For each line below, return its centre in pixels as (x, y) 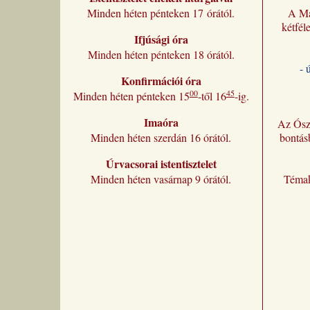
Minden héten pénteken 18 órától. (161, 54)
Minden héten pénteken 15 (131, 95)
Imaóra (161, 122)
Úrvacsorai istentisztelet (161, 163)
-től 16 (212, 95)
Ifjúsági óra (161, 39)
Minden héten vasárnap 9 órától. (161, 179)
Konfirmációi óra (161, 80)
